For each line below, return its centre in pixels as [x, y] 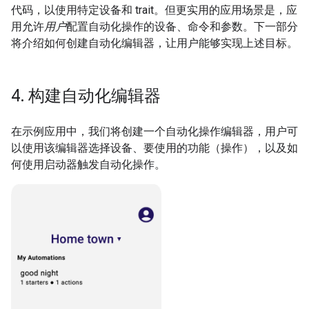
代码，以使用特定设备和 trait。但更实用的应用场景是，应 [154, 10]
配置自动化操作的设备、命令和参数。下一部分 [182, 27]
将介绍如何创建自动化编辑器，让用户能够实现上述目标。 [154, 43]
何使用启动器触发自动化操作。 [88, 165]
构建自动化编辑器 [92, 96]
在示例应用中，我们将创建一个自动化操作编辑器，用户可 [154, 132]
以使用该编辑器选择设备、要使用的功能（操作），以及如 [154, 148]
